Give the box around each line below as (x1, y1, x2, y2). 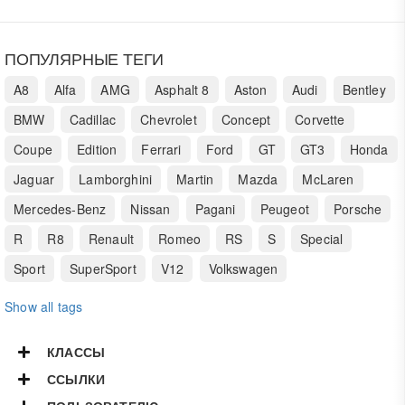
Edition (77, 140, 118, 159)
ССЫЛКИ (47, 370, 106, 389)
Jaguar (14, 170, 55, 189)
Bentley (342, 80, 386, 99)
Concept (221, 110, 271, 129)
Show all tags (5, 297, 83, 316)
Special (300, 230, 344, 249)
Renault (88, 230, 135, 249)
